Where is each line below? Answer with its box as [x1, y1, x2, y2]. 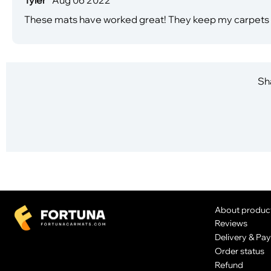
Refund [214, 259, 243, 270]
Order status [214, 245, 264, 256]
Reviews [214, 218, 247, 229]
